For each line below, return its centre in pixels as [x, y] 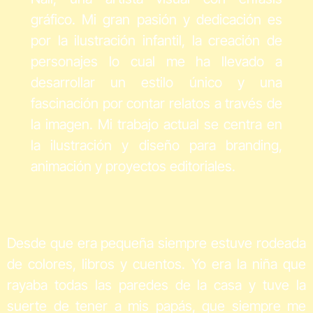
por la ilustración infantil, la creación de [156, 40]
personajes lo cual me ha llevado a [156, 61]
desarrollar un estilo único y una [156, 82]
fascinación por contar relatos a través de [156, 103]
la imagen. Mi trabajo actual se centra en [156, 124]
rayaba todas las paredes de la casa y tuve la [156, 285]
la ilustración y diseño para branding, [156, 145]
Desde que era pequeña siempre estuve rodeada [156, 243]
